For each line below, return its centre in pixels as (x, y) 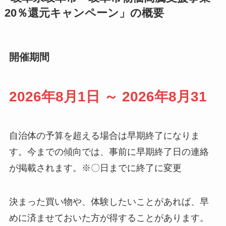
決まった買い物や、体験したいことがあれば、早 (109, 202)
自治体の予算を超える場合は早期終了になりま (104, 135)
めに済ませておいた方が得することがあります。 (109, 218)
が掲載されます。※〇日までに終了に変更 (95, 168)
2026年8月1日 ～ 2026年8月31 (108, 96)
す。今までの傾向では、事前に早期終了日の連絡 (109, 152)
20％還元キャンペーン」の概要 (84, 13)
